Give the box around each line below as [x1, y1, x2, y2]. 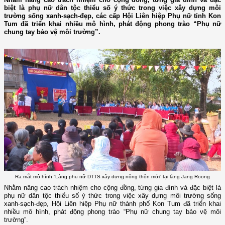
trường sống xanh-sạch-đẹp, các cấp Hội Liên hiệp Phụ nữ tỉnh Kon [4, 12, 221, 20]
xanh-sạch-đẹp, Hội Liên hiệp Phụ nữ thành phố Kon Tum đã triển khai [4, 200, 221, 208]
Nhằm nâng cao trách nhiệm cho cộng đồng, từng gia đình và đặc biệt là [4, 184, 221, 192]
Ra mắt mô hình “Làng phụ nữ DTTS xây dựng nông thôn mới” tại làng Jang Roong [15, 173, 210, 179]
